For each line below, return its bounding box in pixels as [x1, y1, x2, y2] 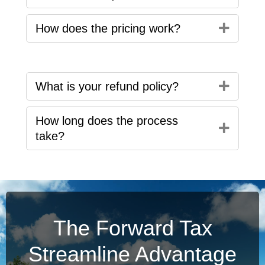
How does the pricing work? [35, 21, 180, 35]
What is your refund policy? [35, 79, 179, 93]
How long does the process [35, 114, 178, 127]
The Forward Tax [53, 215, 212, 240]
